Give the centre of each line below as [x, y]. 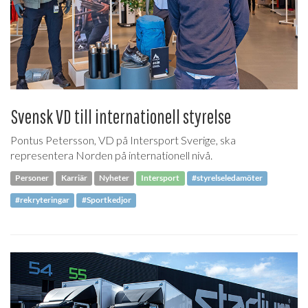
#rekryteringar [43, 200]
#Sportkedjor [106, 200]
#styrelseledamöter [227, 178]
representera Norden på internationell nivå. [111, 155]
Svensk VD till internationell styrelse [121, 116]
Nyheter [114, 178]
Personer [32, 178]
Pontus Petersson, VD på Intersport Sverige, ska [123, 140]
